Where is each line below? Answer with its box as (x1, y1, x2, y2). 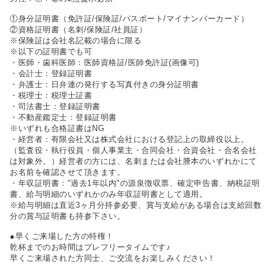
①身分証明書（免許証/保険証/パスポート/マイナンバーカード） (10, 13, 249, 23)
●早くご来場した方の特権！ (10, 231, 114, 241)
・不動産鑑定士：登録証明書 (10, 112, 117, 122)
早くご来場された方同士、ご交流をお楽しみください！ (10, 253, 216, 263)
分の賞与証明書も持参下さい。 (10, 211, 126, 221)
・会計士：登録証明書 (10, 68, 93, 78)
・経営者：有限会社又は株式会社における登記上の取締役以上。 (10, 134, 249, 144)
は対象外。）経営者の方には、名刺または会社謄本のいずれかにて (10, 156, 257, 166)
